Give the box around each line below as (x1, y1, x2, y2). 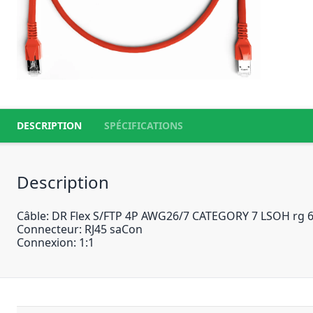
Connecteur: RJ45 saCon (17, 221, 143, 237)
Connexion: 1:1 (17, 235, 94, 250)
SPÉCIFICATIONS (104, 119, 183, 132)
